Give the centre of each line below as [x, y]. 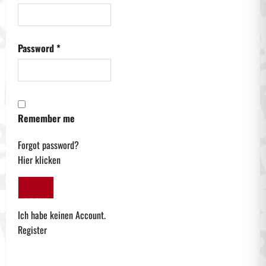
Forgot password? [48, 145]
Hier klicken [39, 160]
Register [32, 230]
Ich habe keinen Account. [62, 215]
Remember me [47, 118]
